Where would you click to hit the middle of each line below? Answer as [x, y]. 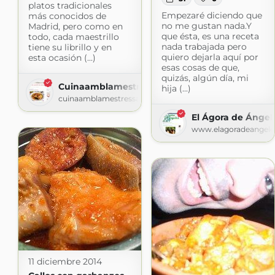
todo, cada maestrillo [73, 37]
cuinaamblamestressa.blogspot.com [126, 98]
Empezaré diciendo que [211, 15]
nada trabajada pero [204, 46]
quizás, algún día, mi [205, 78]
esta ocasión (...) [62, 57]
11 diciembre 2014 [65, 261]
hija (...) [176, 88]
